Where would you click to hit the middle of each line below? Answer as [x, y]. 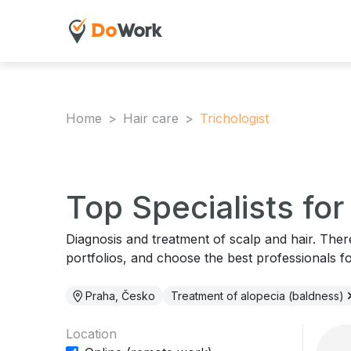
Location [91, 334]
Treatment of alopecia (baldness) [259, 296]
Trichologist [234, 118]
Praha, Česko [119, 296]
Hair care [151, 118]
